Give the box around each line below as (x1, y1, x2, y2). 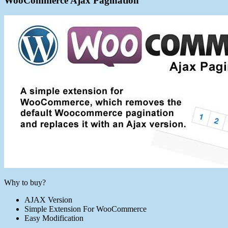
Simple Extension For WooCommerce (24, 205, 147, 214)
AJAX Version (24, 195, 72, 205)
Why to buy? (4, 178, 46, 187)
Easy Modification (24, 214, 83, 223)
